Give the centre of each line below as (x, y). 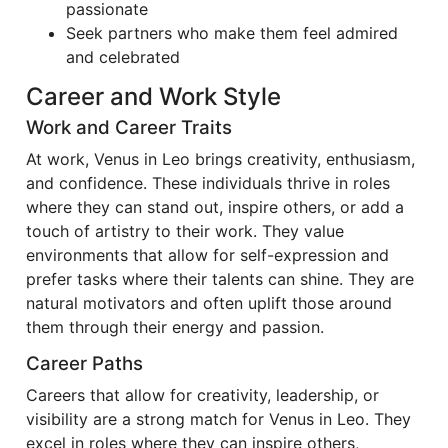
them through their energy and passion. (175, 327)
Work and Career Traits (129, 127)
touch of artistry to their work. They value (185, 231)
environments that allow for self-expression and (207, 255)
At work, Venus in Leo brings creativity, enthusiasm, (220, 159)
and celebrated (123, 57)
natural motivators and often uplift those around (209, 303)
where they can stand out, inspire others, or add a (215, 207)
